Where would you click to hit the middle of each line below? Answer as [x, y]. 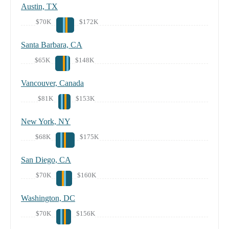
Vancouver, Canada [52, 83]
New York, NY [46, 122]
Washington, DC [48, 198]
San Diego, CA [46, 160]
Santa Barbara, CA [52, 45]
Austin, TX [39, 7]
